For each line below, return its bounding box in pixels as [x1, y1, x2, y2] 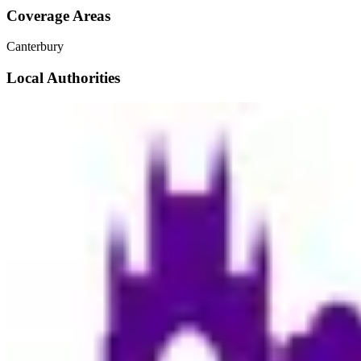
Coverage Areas [6, 6, 110, 24]
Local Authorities [6, 69, 120, 86]
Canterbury [6, 39, 64, 54]
